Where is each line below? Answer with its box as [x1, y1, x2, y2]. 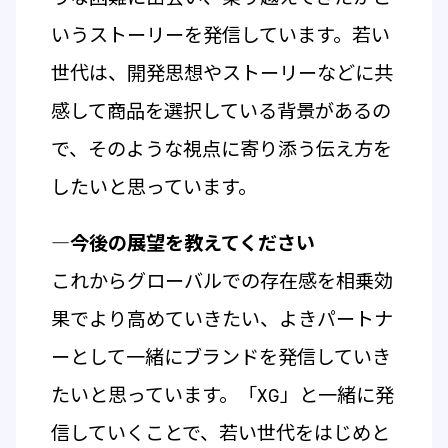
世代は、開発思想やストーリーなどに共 [50, 60, 393, 86]
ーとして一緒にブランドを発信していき [50, 344, 391, 370]
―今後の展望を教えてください [50, 230, 315, 256]
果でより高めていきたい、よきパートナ [50, 306, 393, 332]
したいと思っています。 [50, 174, 257, 200]
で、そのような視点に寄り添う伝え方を [50, 136, 392, 162]
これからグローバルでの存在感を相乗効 [50, 268, 393, 294]
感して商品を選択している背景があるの [50, 98, 391, 124]
